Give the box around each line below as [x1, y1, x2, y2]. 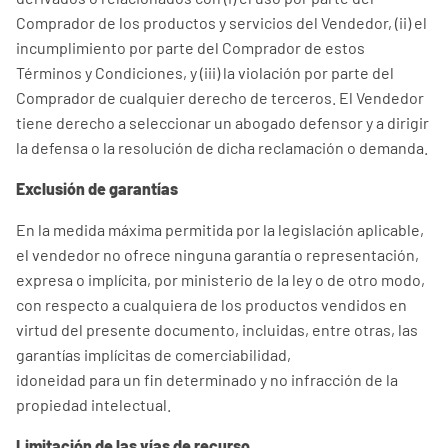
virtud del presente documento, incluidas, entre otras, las [16, 320, 418, 339]
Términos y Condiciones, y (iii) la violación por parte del [16, 63, 394, 82]
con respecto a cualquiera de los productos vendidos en [16, 295, 407, 314]
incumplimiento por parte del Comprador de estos [16, 38, 365, 57]
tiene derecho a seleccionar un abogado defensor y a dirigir [16, 113, 429, 132]
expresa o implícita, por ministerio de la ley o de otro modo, [16, 270, 425, 289]
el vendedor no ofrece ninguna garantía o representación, [16, 245, 419, 264]
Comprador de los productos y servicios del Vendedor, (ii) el [16, 13, 427, 32]
